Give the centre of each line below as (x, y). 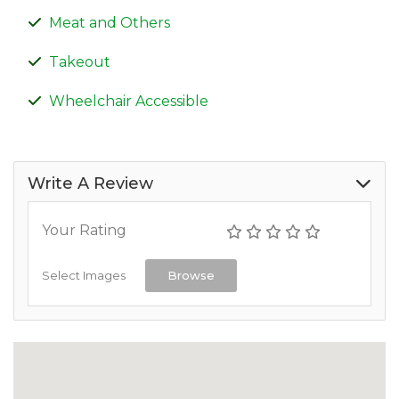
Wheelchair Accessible (129, 101)
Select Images (84, 275)
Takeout (80, 61)
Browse (191, 275)
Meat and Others (110, 22)
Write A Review (90, 183)
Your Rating (84, 230)
